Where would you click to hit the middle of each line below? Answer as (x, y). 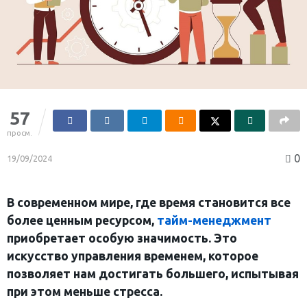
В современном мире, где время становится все (149, 202)
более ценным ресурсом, (82, 220)
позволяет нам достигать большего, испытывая (153, 273)
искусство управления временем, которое (133, 256)
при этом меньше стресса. (85, 291)
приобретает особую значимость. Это (122, 238)
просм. (20, 133)
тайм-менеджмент (214, 220)
